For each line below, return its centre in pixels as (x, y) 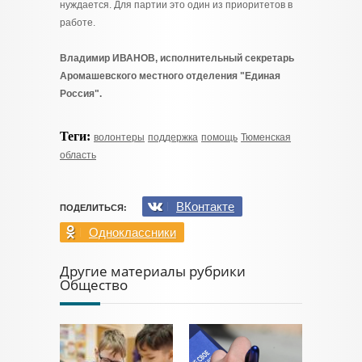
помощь (219, 137)
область (78, 155)
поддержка (173, 137)
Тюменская (266, 137)
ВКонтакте (205, 206)
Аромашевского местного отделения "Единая (170, 76)
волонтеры (119, 137)
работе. (78, 23)
